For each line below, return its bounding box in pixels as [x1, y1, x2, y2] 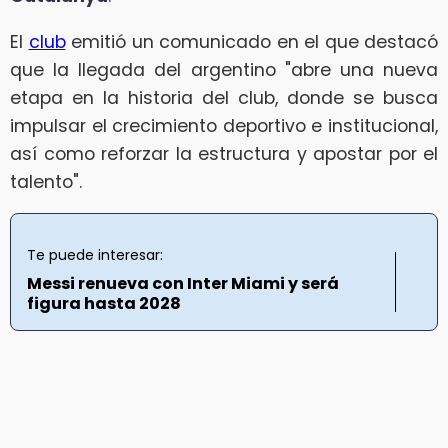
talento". [10, 169, 82, 194]
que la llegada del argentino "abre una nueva [10, 57, 438, 82]
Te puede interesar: [27, 245, 163, 266]
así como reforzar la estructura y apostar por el [10, 141, 438, 166]
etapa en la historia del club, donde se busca [10, 85, 438, 110]
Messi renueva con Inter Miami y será [27, 272, 339, 296]
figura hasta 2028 [27, 292, 181, 316]
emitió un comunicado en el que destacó [65, 29, 438, 54]
